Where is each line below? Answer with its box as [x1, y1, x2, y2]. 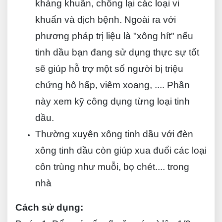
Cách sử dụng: [15, 202, 83, 213]
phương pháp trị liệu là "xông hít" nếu [35, 31, 193, 41]
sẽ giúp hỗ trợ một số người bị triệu [35, 63, 183, 74]
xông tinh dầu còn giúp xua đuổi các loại [35, 145, 207, 156]
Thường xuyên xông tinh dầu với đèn [35, 129, 193, 139]
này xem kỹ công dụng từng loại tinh [35, 96, 190, 107]
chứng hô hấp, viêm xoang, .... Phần [35, 80, 190, 90]
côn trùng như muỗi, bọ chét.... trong [35, 162, 189, 172]
